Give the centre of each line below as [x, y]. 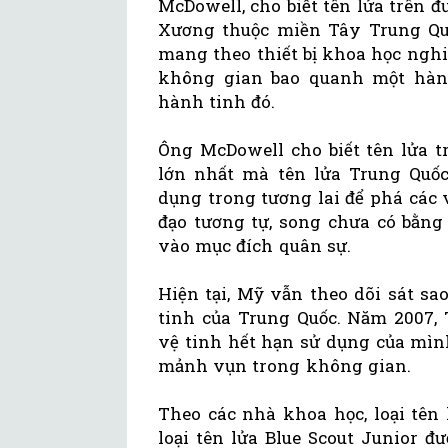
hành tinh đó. [217, 102]
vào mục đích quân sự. [254, 246]
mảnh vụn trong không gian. [284, 366]
